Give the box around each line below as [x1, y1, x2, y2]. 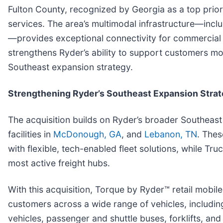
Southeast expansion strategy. [8, 62, 133, 73]
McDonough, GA [53, 129, 121, 140]
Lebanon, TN [144, 129, 197, 140]
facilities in [8, 129, 53, 140]
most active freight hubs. [8, 158, 110, 169]
